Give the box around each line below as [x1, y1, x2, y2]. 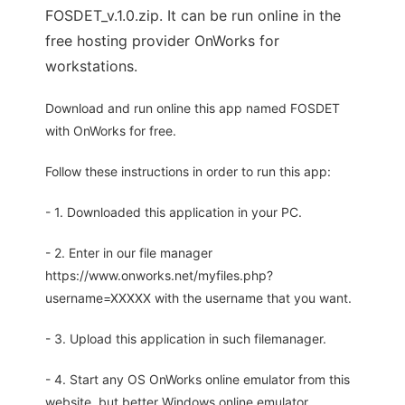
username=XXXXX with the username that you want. [45, 290, 352, 306]
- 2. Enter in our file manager [45, 245, 212, 261]
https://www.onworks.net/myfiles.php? [45, 268, 273, 284]
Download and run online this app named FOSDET [45, 100, 340, 117]
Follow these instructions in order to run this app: [45, 164, 331, 180]
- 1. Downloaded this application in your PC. [45, 204, 302, 221]
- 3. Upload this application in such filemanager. [45, 331, 326, 347]
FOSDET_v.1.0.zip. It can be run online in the [45, 6, 341, 25]
